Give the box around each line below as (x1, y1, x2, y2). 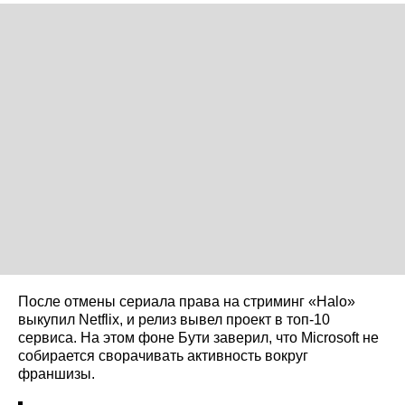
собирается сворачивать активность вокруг (18, 347, 308, 363)
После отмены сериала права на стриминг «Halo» (18, 293, 355, 309)
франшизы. (18, 365, 95, 381)
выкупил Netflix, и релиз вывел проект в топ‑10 (18, 311, 330, 327)
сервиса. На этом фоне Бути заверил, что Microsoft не (18, 329, 379, 345)
